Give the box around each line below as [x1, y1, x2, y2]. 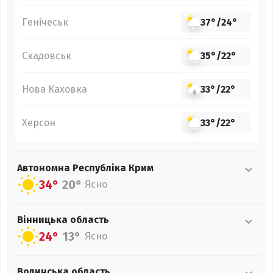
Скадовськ [22, 49, 71, 62]
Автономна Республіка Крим [17, 162, 154, 174]
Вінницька [17, 214, 70, 225]
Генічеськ [22, 16, 68, 28]
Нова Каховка [22, 83, 87, 95]
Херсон [22, 116, 55, 129]
